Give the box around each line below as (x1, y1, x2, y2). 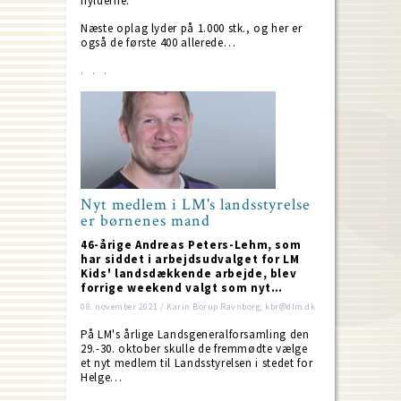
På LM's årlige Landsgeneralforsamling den (81, 327, 310, 342)
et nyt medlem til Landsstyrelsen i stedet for (81, 355, 313, 371)
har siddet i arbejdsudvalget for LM (81, 252, 300, 267)
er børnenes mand (81, 210, 210, 231)
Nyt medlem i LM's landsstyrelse (81, 194, 311, 215)
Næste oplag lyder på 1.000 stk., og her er (81, 21, 303, 36)
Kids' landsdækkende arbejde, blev (81, 266, 297, 281)
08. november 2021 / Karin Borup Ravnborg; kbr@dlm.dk (81, 301, 315, 312)
